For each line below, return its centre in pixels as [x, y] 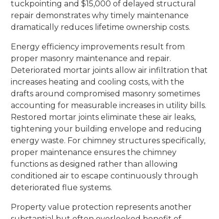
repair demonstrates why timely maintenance [100, 15]
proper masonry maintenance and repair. [91, 58]
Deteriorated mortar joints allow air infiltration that [109, 70]
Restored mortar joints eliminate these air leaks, [103, 117]
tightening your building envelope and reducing [107, 129]
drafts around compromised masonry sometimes [106, 93]
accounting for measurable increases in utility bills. [109, 105]
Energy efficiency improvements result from [98, 46]
